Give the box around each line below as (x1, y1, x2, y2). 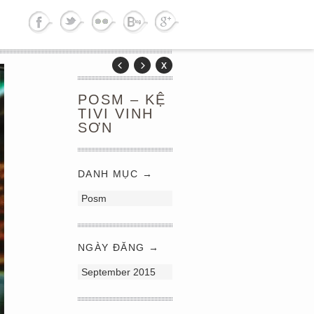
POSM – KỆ (78, 92, 166, 107)
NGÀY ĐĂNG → (78, 242, 160, 253)
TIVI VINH (78, 106, 153, 121)
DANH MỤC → (78, 168, 153, 179)
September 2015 (81, 266, 156, 278)
